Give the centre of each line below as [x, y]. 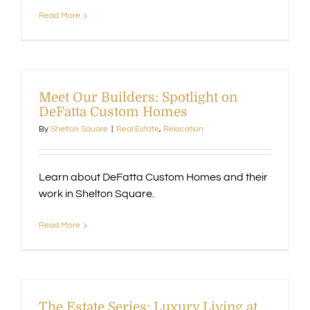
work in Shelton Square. [97, 194]
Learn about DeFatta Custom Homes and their [153, 177]
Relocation [183, 129]
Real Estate [138, 129]
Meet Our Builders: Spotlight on [138, 98]
